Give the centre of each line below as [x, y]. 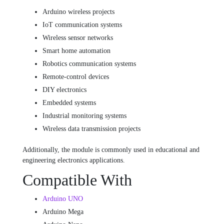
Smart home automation [76, 51]
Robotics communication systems [89, 64]
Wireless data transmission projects [91, 129]
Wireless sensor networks [78, 38]
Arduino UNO [63, 199]
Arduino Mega [63, 212]
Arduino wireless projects [78, 12]
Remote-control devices [76, 77]
